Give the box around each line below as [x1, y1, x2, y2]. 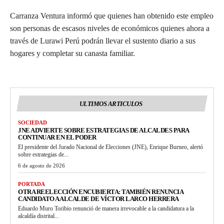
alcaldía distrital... [18, 212, 59, 219]
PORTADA [18, 180, 45, 187]
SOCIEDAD [18, 119, 47, 125]
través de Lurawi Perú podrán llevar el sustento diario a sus [10, 36, 195, 45]
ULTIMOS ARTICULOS [79, 99, 142, 107]
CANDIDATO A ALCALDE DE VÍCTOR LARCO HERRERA [18, 194, 179, 202]
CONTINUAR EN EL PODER [18, 133, 96, 141]
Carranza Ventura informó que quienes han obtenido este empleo [10, 11, 213, 20]
